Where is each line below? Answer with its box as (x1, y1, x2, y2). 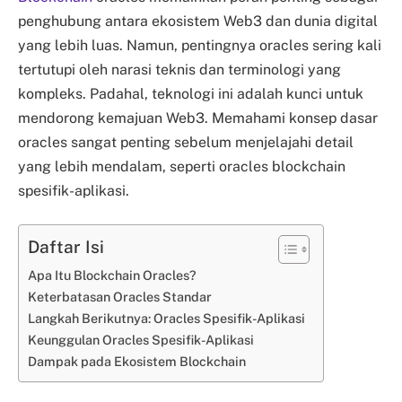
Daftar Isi (28, 237, 104, 258)
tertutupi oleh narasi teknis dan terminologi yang (18, 60, 341, 78)
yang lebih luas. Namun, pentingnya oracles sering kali (18, 36, 381, 54)
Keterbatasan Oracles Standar (28, 289, 212, 305)
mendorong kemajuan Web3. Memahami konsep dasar (18, 109, 378, 127)
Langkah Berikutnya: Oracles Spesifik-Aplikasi (28, 310, 305, 327)
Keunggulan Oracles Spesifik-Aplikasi (28, 332, 254, 348)
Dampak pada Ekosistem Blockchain (28, 354, 246, 370)
